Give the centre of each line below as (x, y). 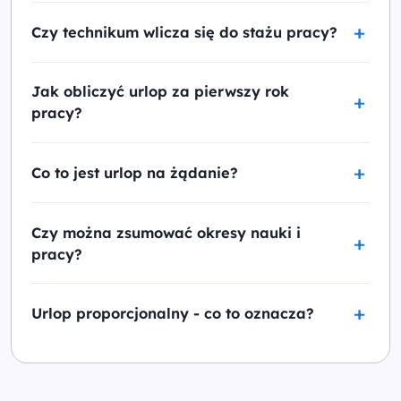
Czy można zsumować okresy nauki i (166, 232)
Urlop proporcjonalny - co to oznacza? (173, 314)
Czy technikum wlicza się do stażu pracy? (184, 32)
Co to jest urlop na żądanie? (135, 172)
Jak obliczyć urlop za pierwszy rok (160, 92)
